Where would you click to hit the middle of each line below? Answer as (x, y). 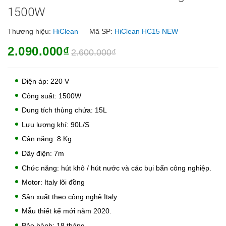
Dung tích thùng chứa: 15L (64, 110)
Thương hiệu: (30, 31)
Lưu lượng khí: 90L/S (55, 124)
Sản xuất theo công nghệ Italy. (70, 196)
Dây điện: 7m (43, 153)
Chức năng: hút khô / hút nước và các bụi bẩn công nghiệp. (117, 168)
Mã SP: (101, 31)
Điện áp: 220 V (45, 81)
